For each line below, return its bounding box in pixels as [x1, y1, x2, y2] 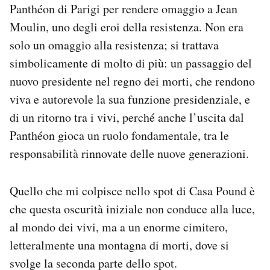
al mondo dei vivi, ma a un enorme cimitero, [10, 219, 228, 235]
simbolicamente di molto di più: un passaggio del [10, 55, 252, 71]
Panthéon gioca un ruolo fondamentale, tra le [10, 127, 229, 143]
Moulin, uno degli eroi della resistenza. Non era [10, 19, 243, 35]
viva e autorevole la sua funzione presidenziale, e [10, 91, 250, 107]
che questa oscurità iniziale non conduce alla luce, [10, 201, 255, 217]
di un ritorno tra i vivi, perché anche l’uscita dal [10, 109, 244, 125]
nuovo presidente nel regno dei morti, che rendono [10, 73, 255, 89]
